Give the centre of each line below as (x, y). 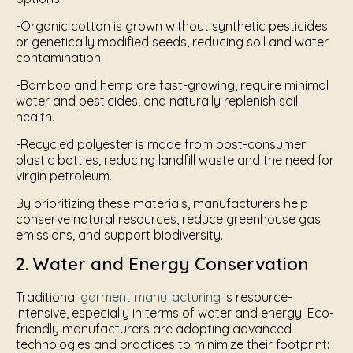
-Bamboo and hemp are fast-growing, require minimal (172, 85)
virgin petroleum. (64, 176)
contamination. (59, 58)
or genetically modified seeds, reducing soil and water (172, 42)
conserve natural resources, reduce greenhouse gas (168, 219)
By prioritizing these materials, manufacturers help (162, 203)
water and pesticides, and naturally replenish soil (157, 101)
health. (35, 117)
